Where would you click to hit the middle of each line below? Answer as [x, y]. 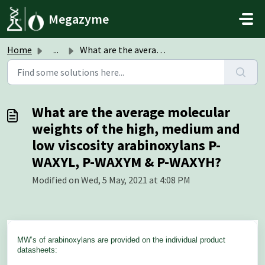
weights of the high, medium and [136, 129]
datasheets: [37, 250]
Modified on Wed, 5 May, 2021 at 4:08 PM [111, 180]
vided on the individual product [173, 240]
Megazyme [79, 19]
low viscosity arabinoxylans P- [126, 145]
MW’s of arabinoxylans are [64, 240]
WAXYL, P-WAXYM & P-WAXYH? [127, 162]
